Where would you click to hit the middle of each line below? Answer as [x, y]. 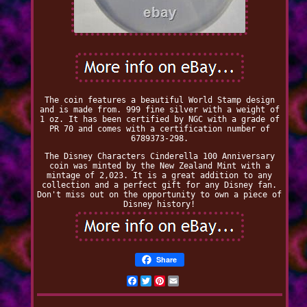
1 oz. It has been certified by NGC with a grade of [159, 120]
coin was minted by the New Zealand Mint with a [159, 166]
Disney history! [160, 205]
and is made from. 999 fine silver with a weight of [159, 110]
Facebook [157, 281]
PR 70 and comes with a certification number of [159, 129]
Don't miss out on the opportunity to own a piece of [160, 195]
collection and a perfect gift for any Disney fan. [160, 185]
